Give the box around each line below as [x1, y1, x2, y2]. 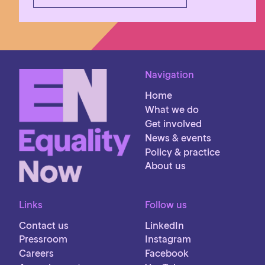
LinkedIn [144, 219, 184, 231]
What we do [144, 104, 199, 116]
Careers [19, 247, 54, 260]
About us [144, 160, 186, 172]
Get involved [144, 117, 202, 130]
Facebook [144, 247, 189, 260]
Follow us [144, 198, 187, 211]
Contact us [19, 219, 69, 231]
